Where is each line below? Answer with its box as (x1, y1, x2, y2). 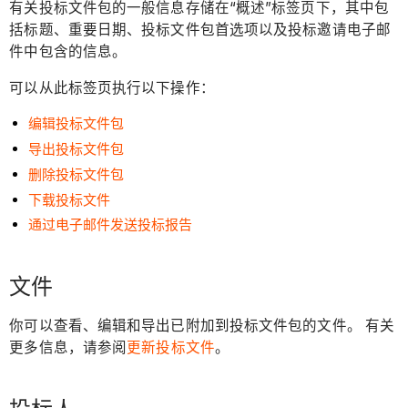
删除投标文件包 (28, 165, 125, 183)
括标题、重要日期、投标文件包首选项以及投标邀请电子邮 (9, 21, 391, 39)
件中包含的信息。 (9, 43, 127, 61)
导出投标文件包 (28, 140, 125, 158)
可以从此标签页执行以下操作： (9, 78, 215, 97)
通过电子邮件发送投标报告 (28, 216, 193, 234)
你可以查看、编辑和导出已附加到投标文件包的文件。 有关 (9, 316, 395, 334)
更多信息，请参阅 (9, 338, 127, 356)
